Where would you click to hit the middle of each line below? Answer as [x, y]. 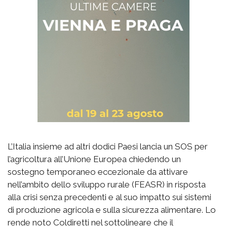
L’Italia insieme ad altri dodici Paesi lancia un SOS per [108, 146]
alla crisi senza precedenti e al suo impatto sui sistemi [109, 197]
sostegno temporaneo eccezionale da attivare [98, 172]
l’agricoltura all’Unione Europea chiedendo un [94, 159]
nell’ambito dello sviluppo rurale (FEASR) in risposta [107, 184]
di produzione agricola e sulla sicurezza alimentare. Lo [112, 210]
